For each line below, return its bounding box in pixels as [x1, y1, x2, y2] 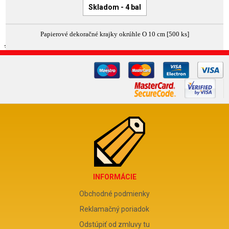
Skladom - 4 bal [88, 3, 141, 11]
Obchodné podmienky [79, 190, 150, 198]
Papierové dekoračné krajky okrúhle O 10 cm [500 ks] [40, 30, 189, 38]
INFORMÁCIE [93, 173, 136, 181]
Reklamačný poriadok [80, 205, 149, 214]
